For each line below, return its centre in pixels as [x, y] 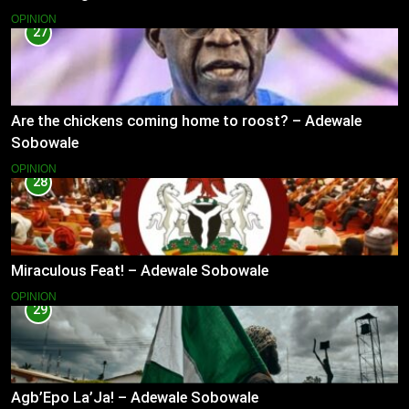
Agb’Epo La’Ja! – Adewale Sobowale [135, 398]
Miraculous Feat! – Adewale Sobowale [140, 270]
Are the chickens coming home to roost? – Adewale [186, 121]
